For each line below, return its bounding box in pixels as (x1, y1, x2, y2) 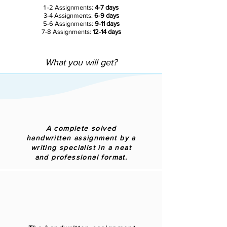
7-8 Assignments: (41, 28, 93, 35)
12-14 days (92, 28, 121, 35)
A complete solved (46, 124, 117, 132)
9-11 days (94, 20, 120, 27)
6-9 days (92, 12, 119, 19)
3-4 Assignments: (43, 12, 93, 19)
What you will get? (45, 57, 117, 67)
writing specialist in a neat (30, 143, 132, 152)
